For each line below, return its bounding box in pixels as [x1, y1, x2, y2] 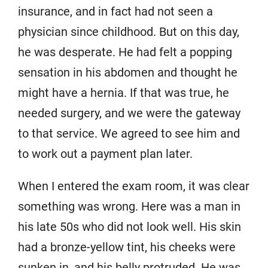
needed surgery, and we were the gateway [18, 105, 240, 120]
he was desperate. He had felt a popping [18, 44, 232, 59]
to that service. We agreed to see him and [18, 126, 240, 141]
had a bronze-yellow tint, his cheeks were [18, 239, 236, 254]
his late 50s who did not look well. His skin [18, 219, 241, 234]
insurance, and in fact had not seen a [18, 4, 213, 19]
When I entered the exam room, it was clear [18, 178, 249, 193]
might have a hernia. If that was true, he [18, 85, 229, 100]
